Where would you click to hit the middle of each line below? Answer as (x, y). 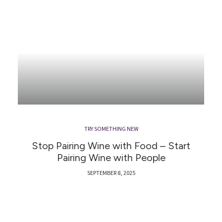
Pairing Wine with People (111, 157)
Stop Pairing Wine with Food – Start (111, 145)
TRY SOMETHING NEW (111, 129)
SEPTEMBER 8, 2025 (111, 173)
